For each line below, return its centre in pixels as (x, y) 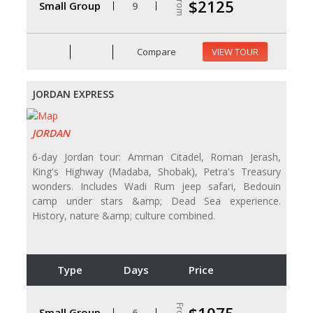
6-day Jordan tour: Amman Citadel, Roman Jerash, (156, 156)
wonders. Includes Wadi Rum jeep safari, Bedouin (156, 186)
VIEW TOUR (235, 52)
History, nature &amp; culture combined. (124, 215)
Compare (156, 51)
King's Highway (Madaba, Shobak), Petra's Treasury (156, 171)
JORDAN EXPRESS (73, 94)
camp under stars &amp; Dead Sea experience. (156, 201)
